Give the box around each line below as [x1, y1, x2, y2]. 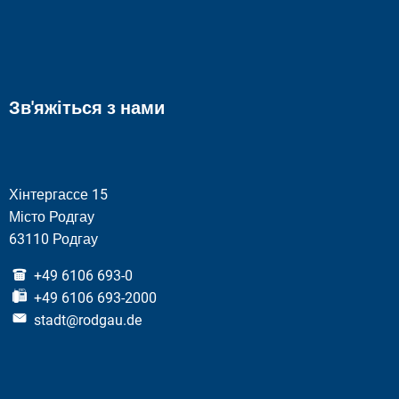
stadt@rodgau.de [34, 312, 142, 329]
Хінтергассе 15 [9, 186, 108, 203]
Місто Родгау [9, 208, 94, 225]
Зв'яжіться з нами [9, 97, 165, 118]
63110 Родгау [9, 231, 98, 248]
